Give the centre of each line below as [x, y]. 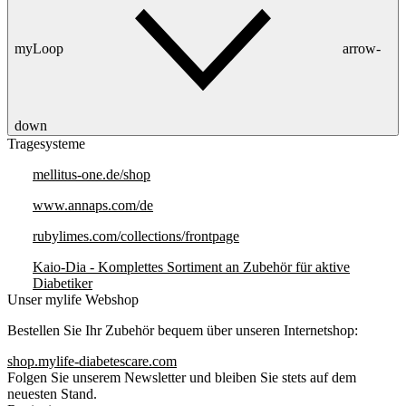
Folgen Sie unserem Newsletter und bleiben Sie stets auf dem [182, 377]
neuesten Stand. [52, 394]
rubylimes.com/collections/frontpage [136, 236]
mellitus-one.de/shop [92, 174]
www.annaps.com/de [93, 205]
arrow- [362, 48]
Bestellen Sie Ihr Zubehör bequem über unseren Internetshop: [183, 330]
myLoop [39, 48]
